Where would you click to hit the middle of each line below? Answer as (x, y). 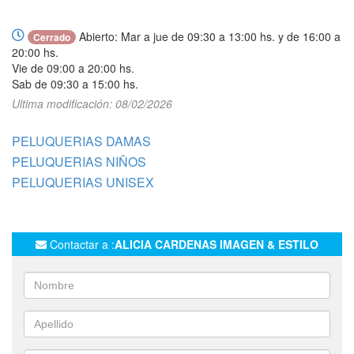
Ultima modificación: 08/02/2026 (92, 104)
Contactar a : (81, 245)
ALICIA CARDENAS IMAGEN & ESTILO (217, 245)
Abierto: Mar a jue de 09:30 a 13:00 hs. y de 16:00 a (208, 37)
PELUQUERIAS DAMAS (81, 141)
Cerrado (52, 38)
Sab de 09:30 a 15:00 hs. (75, 84)
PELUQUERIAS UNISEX (83, 183)
